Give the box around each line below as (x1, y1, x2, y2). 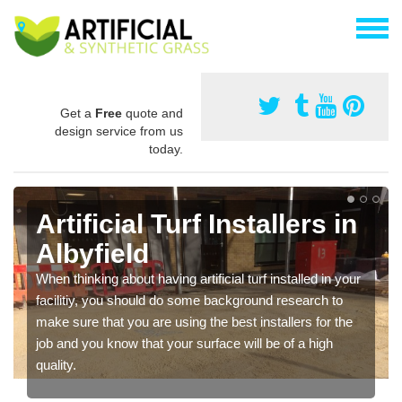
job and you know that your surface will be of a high (36, 335, 333, 351)
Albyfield (36, 238, 149, 268)
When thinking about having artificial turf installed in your (36, 270, 361, 286)
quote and (122, 105, 183, 120)
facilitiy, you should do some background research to (36, 292, 343, 308)
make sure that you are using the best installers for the (36, 313, 353, 329)
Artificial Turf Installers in (36, 208, 357, 239)
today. (149, 141, 183, 156)
